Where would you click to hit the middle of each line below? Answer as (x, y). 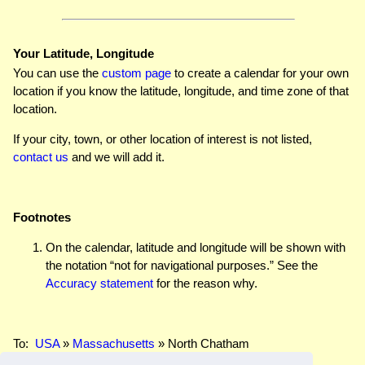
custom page (136, 73)
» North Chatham (202, 343)
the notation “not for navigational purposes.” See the (182, 265)
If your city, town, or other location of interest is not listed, (163, 139)
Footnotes (42, 217)
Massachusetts (114, 343)
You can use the (57, 73)
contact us (41, 156)
